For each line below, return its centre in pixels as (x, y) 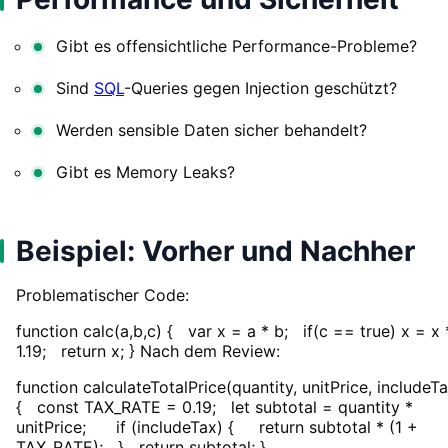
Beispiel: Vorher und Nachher (215, 250)
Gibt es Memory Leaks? (145, 171)
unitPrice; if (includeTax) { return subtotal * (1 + (217, 426)
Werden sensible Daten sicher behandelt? (211, 129)
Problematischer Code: (102, 294)
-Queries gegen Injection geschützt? (260, 87)
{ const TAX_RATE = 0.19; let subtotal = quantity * (214, 406)
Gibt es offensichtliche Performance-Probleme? (236, 45)
